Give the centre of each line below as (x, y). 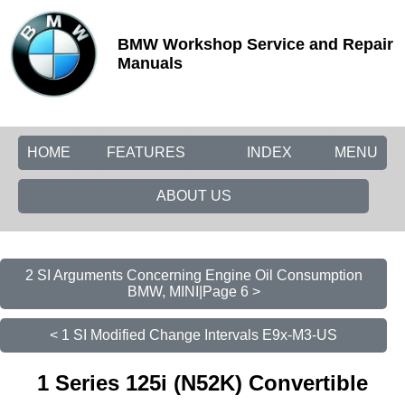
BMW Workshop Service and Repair (255, 44)
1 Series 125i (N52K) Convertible (202, 382)
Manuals (150, 63)
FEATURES (146, 152)
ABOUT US (193, 196)
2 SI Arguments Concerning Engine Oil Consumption (193, 275)
